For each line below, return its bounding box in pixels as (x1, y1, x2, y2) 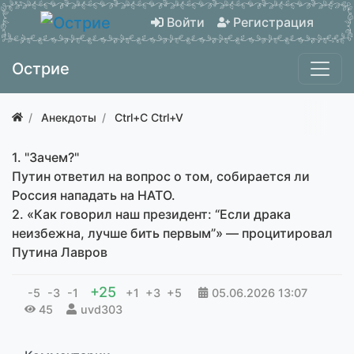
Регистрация (233, 13, 314, 30)
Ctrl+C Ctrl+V (115, 110, 183, 124)
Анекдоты (41, 110, 96, 124)
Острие (12, 58, 70, 78)
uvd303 (80, 302, 122, 316)
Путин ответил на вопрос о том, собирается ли (12, 168, 310, 184)
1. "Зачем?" (12, 149, 79, 165)
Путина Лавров (12, 243, 107, 260)
